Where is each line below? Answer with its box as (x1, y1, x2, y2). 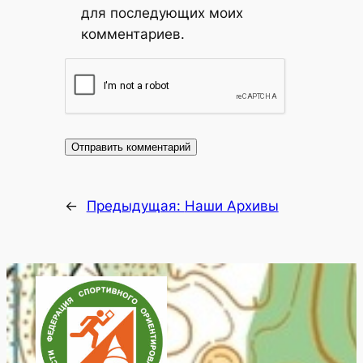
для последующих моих (80, 5, 243, 22)
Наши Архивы (184, 198, 279, 215)
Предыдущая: (86, 198, 185, 215)
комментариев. (80, 26, 185, 43)
